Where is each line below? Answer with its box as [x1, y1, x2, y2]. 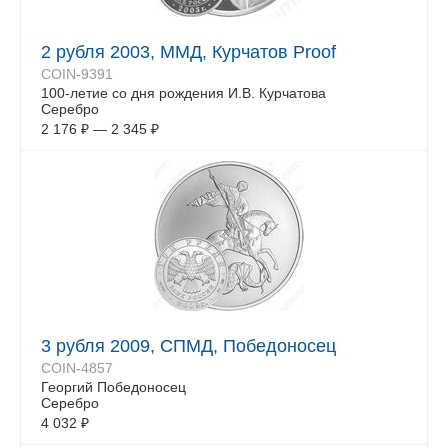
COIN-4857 [41, 360, 113, 376]
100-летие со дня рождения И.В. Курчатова [41, 85, 326, 101]
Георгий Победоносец [41, 379, 186, 395]
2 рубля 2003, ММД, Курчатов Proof [41, 42, 336, 62]
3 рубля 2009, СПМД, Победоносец [41, 336, 336, 356]
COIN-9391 [41, 66, 113, 82]
